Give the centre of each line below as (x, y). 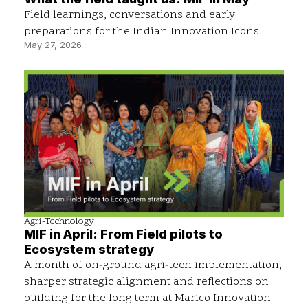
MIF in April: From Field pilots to (123, 234)
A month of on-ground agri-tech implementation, (153, 266)
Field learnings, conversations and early (130, 15)
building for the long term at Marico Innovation (147, 299)
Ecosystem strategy (89, 250)
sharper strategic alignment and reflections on (146, 282)
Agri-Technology (59, 222)
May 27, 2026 (53, 45)
